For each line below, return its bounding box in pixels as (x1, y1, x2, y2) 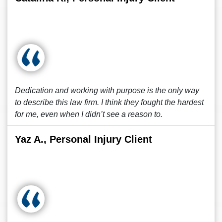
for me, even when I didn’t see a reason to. (15, 110, 163, 118)
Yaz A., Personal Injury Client (15, 134, 152, 145)
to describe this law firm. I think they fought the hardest (15, 98, 204, 107)
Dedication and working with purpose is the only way (15, 86, 199, 95)
